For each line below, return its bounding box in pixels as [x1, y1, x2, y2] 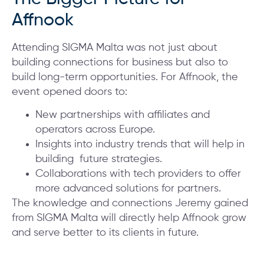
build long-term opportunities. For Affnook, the [12, 71, 238, 82]
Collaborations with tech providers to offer [35, 168, 241, 179]
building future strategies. [35, 153, 162, 164]
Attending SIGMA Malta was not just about [12, 42, 217, 53]
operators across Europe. [35, 124, 155, 135]
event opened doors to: [12, 86, 127, 97]
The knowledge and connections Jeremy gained [12, 197, 248, 209]
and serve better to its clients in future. [12, 227, 199, 238]
